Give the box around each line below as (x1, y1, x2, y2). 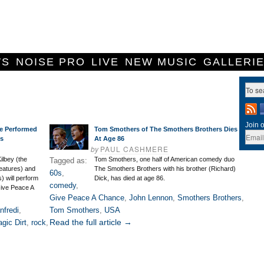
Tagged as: (49, 156, 87, 165)
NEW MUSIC (125, 56, 197, 68)
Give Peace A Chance (49, 193, 124, 202)
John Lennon (129, 193, 173, 202)
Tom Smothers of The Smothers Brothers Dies (94, 126, 237, 133)
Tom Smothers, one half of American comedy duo (94, 156, 235, 163)
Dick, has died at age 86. (94, 174, 165, 181)
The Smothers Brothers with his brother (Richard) (94, 165, 236, 172)
